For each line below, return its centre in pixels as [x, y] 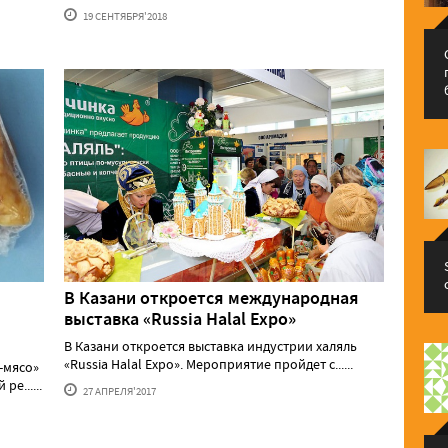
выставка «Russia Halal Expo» [180, 319]
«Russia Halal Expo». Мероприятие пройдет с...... [208, 364]
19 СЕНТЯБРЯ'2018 [124, 15]
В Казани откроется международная [211, 298]
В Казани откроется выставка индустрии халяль [210, 346]
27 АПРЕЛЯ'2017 [118, 391]
